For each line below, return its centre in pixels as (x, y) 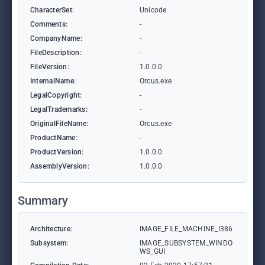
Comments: (49, 24)
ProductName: (54, 138)
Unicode (153, 10)
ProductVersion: (57, 152)
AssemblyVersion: (60, 166)
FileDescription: (56, 53)
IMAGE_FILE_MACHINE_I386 (186, 229)
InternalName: (53, 81)
